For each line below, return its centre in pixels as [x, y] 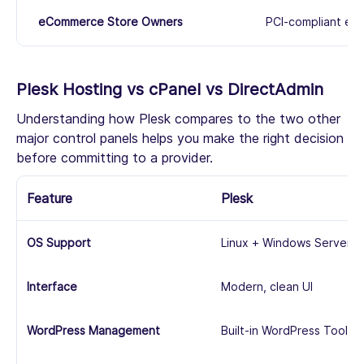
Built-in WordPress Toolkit [291, 331]
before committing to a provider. [115, 158]
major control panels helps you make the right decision [180, 139]
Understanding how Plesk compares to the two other [178, 119]
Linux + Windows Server [286, 243]
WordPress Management [93, 331]
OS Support [59, 243]
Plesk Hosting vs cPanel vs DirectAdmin [170, 90]
